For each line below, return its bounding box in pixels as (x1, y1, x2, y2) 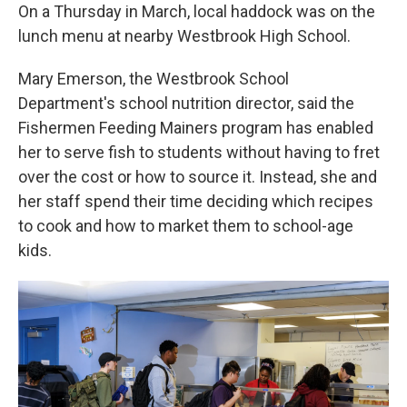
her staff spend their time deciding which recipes (18, 192, 373, 211)
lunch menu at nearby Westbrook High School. (18, 26, 351, 45)
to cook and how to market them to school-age (18, 216, 353, 235)
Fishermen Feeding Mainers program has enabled (18, 118, 373, 137)
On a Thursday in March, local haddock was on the (18, 2, 375, 21)
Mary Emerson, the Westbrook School (18, 69, 289, 88)
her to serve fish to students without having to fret (18, 143, 380, 162)
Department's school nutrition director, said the (18, 94, 354, 113)
